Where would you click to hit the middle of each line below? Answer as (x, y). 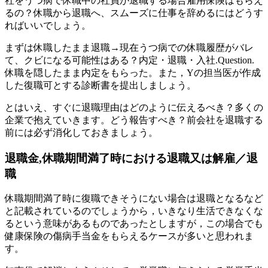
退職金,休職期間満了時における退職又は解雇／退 (131, 158)
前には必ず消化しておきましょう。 (81, 132)
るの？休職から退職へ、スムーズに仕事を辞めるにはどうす (134, 13)
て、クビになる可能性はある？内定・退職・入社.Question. (130, 60)
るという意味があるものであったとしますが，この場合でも (134, 224)
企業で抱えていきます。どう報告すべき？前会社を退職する (134, 120)
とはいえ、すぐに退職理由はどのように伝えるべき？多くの (134, 107)
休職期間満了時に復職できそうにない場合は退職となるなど (134, 199)
